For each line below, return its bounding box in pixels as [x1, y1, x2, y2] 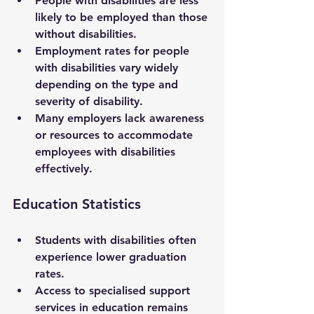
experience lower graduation [35, 250, 190, 264]
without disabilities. [35, 27, 137, 41]
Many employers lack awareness [35, 111, 207, 125]
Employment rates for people [35, 43, 193, 57]
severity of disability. [35, 94, 143, 108]
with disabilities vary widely [35, 60, 182, 74]
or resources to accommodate [35, 128, 196, 142]
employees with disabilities [35, 144, 179, 158]
